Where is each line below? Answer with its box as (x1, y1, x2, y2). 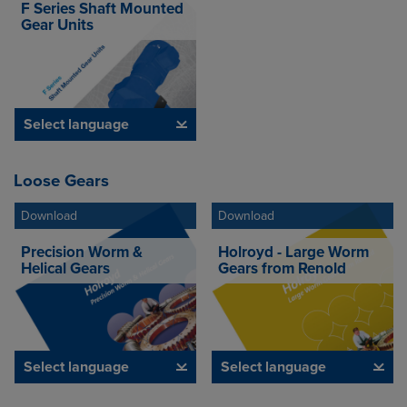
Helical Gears (20, 258, 110, 278)
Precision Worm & (20, 242, 143, 262)
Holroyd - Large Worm (218, 242, 369, 262)
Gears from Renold (218, 258, 346, 278)
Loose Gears (14, 171, 109, 192)
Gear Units (20, 15, 94, 35)
